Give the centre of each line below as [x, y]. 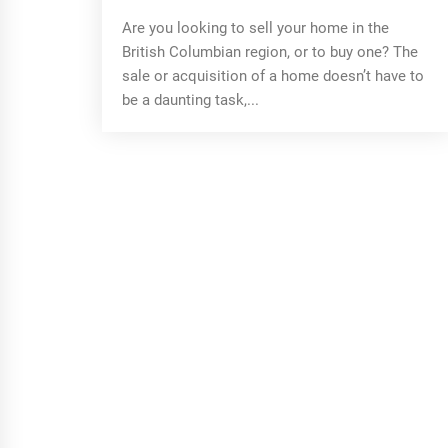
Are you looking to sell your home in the [255, 28]
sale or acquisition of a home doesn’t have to [273, 76]
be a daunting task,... [190, 100]
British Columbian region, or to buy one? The [270, 52]
